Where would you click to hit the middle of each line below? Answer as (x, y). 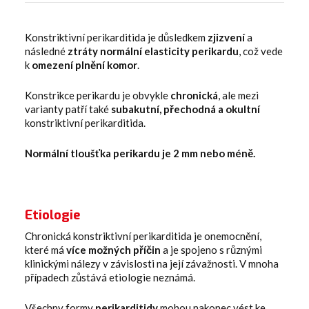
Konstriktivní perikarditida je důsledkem (116, 37)
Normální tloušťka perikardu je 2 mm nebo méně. (140, 153)
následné (46, 51)
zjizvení (226, 37)
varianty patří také (68, 109)
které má (46, 249)
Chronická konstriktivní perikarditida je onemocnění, (143, 236)
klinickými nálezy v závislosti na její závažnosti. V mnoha (152, 263)
